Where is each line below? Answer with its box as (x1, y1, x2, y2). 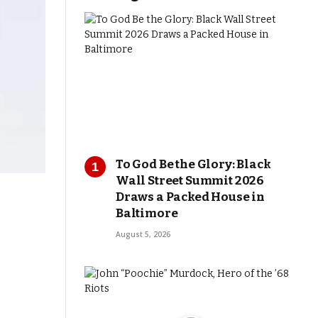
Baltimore (116, 205, 178, 221)
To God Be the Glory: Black (116, 156, 271, 172)
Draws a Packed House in (116, 189, 265, 204)
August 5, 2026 (116, 229, 170, 239)
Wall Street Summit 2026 (116, 172, 265, 188)
